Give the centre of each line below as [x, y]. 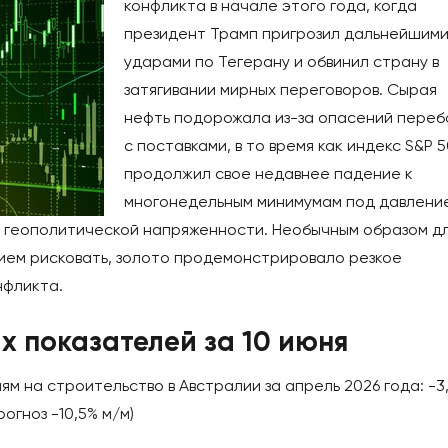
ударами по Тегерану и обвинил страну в [281, 62]
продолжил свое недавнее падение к [268, 174]
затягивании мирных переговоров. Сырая [280, 90]
